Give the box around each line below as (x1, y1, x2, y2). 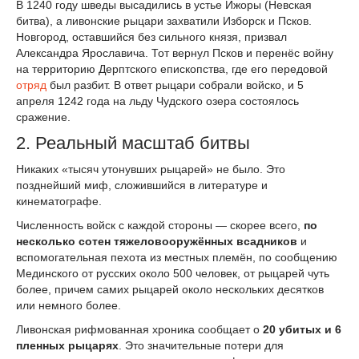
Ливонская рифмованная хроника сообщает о (16, 322, 263, 336)
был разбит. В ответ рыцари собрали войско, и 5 (46, 78, 304, 91)
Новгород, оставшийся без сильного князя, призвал (16, 30, 287, 43)
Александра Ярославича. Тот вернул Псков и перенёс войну (16, 46, 333, 59)
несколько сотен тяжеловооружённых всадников (16, 235, 297, 248)
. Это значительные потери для (119, 338, 284, 352)
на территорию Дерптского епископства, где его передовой (16, 62, 328, 75)
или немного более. (16, 299, 121, 313)
